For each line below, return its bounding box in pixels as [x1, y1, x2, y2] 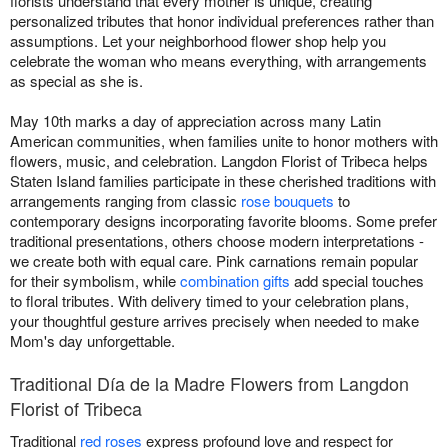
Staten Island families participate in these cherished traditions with [10, 170, 436, 192]
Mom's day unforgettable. [10, 330, 175, 352]
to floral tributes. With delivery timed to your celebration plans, [10, 290, 409, 312]
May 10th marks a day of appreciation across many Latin [10, 110, 381, 132]
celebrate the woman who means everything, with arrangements [10, 50, 427, 72]
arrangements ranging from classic [10, 190, 241, 212]
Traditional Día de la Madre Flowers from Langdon [10, 370, 409, 397]
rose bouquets [241, 190, 334, 212]
